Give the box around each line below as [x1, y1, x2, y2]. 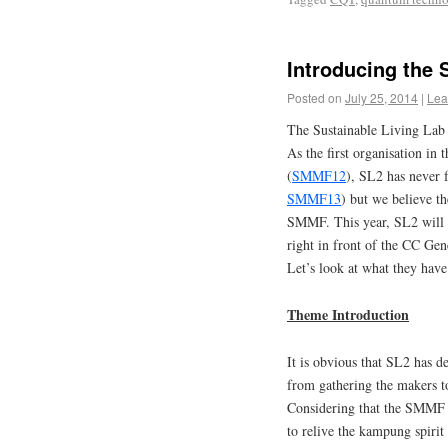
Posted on [287, 89, 342, 107]
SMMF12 [292, 166, 346, 186]
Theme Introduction [287, 304, 409, 326]
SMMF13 [287, 189, 341, 209]
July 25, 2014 [345, 89, 418, 107]
